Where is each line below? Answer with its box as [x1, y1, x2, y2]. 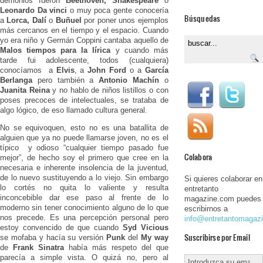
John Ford [87, 65, 127, 75]
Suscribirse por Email [184, 231, 250, 243]
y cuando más [110, 45, 168, 55]
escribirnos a [184, 204, 228, 213]
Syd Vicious [122, 222, 168, 232]
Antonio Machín [99, 75, 159, 85]
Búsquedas [184, 12, 221, 24]
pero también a [37, 75, 99, 85]
